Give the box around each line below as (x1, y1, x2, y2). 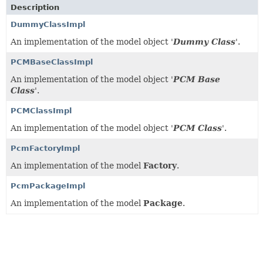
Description (11, 3, 59, 12)
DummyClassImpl (11, 20, 85, 29)
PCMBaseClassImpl (11, 58, 93, 66)
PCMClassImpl (11, 106, 72, 115)
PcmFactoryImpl (11, 144, 80, 153)
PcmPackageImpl (11, 181, 85, 190)
